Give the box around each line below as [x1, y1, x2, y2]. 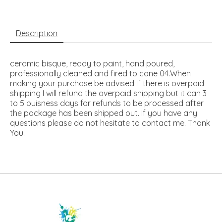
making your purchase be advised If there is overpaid [10, 78, 204, 89]
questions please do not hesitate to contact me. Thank [10, 118, 210, 128]
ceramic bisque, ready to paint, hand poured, [10, 58, 174, 69]
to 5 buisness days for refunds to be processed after [10, 98, 204, 109]
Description [16, 28, 57, 39]
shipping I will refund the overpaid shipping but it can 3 [10, 88, 207, 99]
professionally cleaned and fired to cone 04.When [10, 68, 191, 79]
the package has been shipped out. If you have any [10, 108, 197, 118]
